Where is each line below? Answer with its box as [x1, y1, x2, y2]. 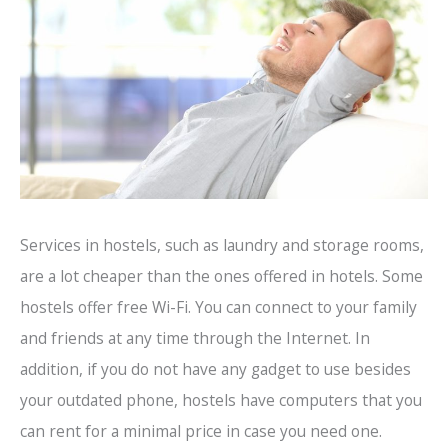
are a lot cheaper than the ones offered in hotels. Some [20, 264, 423, 287]
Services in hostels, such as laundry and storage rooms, [20, 233, 424, 256]
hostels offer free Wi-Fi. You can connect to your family [20, 295, 417, 318]
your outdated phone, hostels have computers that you [20, 388, 422, 411]
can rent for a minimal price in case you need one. [20, 419, 382, 442]
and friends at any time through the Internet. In [20, 326, 370, 349]
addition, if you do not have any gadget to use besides [20, 357, 411, 380]
